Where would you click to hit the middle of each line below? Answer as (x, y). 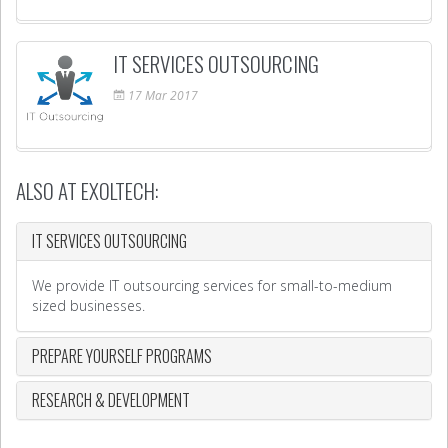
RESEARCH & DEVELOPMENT (111, 400)
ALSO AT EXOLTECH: (87, 190)
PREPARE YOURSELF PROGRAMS (122, 356)
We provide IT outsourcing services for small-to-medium (212, 285)
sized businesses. (88, 305)
